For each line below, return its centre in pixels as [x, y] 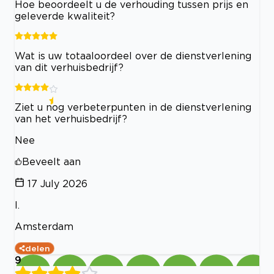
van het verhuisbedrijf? [71, 118]
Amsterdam [44, 226]
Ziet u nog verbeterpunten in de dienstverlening [133, 107]
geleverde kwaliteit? [65, 16]
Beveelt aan [51, 161]
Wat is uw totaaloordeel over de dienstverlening [133, 55]
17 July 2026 [57, 183]
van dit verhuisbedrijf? [69, 67]
